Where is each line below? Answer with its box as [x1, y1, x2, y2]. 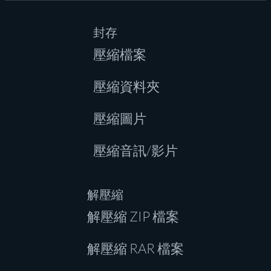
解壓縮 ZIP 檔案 [87, 208, 179, 224]
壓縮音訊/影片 [93, 142, 178, 158]
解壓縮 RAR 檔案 [87, 240, 184, 256]
